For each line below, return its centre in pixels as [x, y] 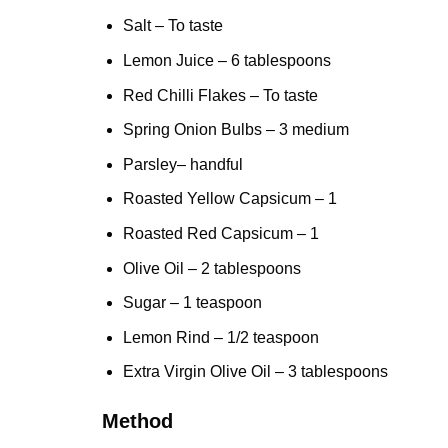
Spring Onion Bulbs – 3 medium [235, 130]
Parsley [149, 164]
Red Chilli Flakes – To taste [220, 95]
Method [137, 421]
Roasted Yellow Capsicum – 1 [229, 199]
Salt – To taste [172, 26]
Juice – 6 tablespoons [251, 61]
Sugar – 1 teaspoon [192, 303]
